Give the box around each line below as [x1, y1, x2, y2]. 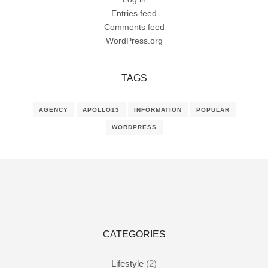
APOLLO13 [82, 106, 120, 113]
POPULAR [196, 106, 230, 113]
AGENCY [38, 106, 68, 113]
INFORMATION [133, 106, 182, 113]
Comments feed [103, 22, 165, 32]
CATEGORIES [102, 229, 166, 239]
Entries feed [111, 8, 157, 18]
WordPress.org [105, 35, 163, 45]
